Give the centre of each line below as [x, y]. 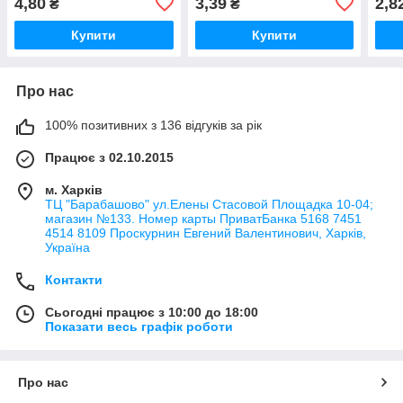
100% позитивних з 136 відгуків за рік [153, 125]
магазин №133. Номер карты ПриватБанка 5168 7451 [203, 218]
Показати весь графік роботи [139, 326]
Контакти [74, 279]
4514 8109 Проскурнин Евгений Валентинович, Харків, [206, 233]
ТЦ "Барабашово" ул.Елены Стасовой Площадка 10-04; [209, 204]
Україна [67, 247]
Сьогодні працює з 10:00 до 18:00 [152, 312]
